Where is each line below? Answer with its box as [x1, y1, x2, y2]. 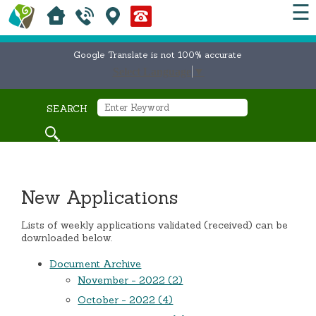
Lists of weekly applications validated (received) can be [21, 219, 288, 232]
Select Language [112, 66, 191, 78]
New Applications [21, 186, 178, 209]
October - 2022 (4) [78, 293, 174, 307]
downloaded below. [21, 231, 113, 245]
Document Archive [49, 257, 142, 271]
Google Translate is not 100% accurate [73, 49, 243, 60]
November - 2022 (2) [78, 274, 183, 287]
